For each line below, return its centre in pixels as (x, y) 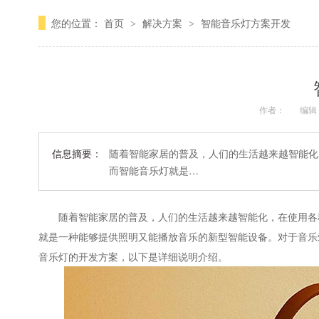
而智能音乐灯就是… (154, 170)
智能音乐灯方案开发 (246, 23)
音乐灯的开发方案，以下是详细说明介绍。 (134, 256)
